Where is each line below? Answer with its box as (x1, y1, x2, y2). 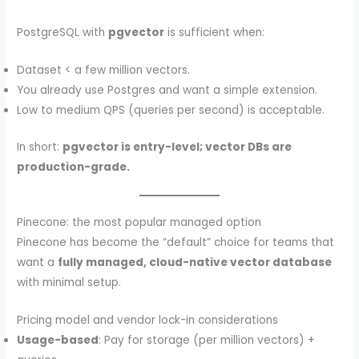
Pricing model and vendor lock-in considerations (17, 312, 279, 328)
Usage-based (17, 332, 99, 348)
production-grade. (17, 159, 131, 175)
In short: (17, 139, 63, 155)
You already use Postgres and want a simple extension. (17, 83, 318, 99)
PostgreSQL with (17, 25, 109, 41)
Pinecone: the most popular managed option (17, 214, 262, 230)
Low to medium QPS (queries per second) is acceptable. (17, 103, 325, 119)
